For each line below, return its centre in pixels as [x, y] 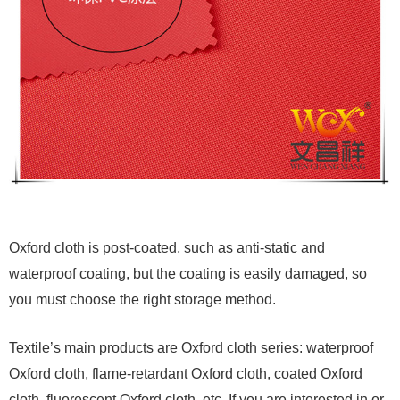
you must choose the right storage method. [142, 299]
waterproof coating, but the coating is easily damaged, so [188, 273]
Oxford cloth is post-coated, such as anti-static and [167, 247]
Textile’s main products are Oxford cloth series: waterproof [191, 347]
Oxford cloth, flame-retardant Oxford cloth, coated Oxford [186, 373]
